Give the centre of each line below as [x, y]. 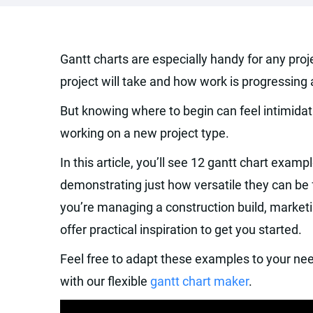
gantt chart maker [199, 281]
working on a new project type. [145, 133]
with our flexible [105, 281]
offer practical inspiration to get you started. [181, 230]
